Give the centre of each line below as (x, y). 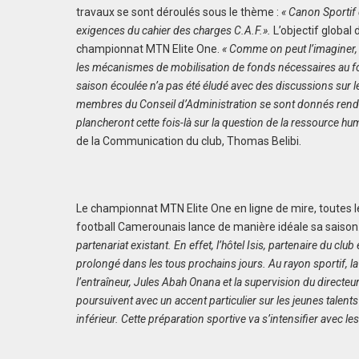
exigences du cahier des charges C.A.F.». (175, 31)
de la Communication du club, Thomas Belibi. (189, 141)
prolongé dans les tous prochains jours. (171, 264)
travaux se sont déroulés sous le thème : (179, 12)
